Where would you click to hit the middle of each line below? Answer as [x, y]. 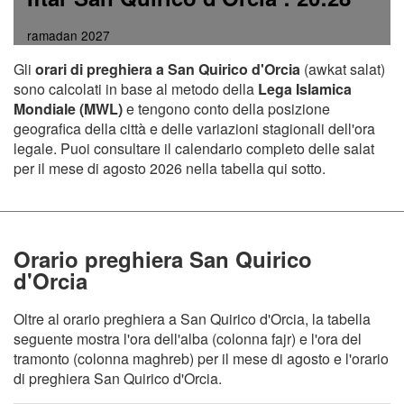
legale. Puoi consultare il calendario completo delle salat [194, 149]
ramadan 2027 [69, 36]
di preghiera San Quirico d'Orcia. [118, 379]
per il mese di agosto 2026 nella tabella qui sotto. [170, 169]
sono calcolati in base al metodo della [136, 89]
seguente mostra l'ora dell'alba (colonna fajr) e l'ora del [188, 339]
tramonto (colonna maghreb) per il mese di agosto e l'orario [201, 359]
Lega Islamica [305, 89]
